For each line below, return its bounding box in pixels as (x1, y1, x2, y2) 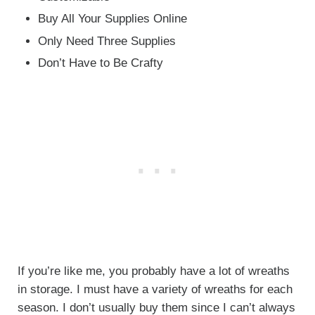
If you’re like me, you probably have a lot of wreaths (17, 264, 290, 278)
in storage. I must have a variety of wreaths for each (17, 283, 292, 297)
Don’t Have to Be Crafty (38, 56, 164, 70)
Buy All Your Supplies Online (38, 12, 188, 26)
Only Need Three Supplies (38, 34, 176, 48)
